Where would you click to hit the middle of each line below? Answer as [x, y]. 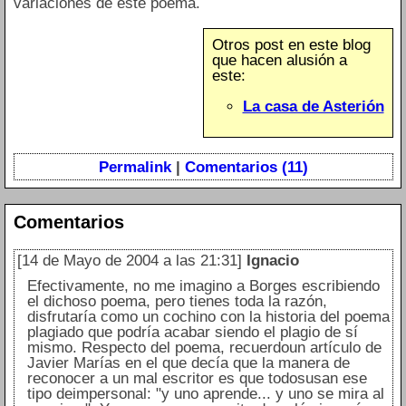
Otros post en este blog [291, 44]
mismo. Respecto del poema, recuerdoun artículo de [204, 348]
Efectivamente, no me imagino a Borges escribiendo [203, 286]
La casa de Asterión [313, 106]
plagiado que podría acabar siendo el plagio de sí [192, 333]
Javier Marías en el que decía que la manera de [188, 363]
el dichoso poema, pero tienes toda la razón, [177, 302]
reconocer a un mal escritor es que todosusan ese [197, 379]
